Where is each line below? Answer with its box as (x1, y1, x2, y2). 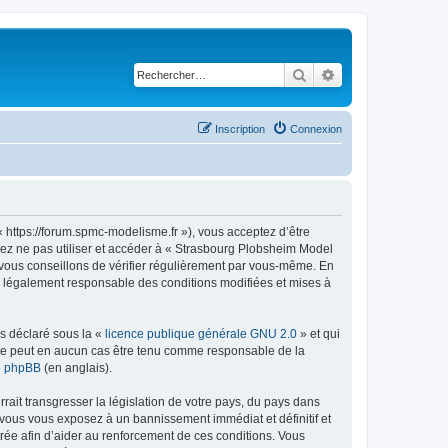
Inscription (215, 122, 265, 135)
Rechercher (307, 65, 376, 83)
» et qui (297, 326, 340, 341)
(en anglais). (41, 360, 112, 375)
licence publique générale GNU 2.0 (105, 326, 297, 341)
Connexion (290, 122, 342, 135)
